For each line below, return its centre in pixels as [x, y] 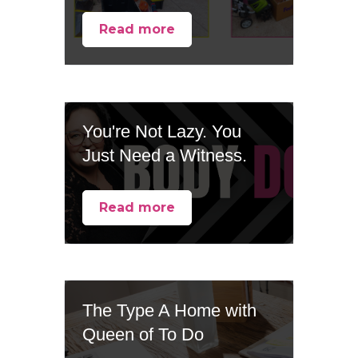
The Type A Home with [170, 310]
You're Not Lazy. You [162, 132]
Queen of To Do [143, 334]
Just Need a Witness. [165, 156]
